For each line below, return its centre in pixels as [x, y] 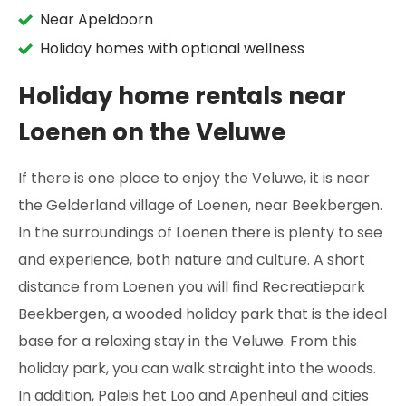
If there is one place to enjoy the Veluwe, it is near [194, 178]
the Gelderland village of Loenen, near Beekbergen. [200, 205]
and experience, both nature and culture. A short [192, 260]
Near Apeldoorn [97, 19]
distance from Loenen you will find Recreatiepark [192, 287]
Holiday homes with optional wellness [172, 48]
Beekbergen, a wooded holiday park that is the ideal [203, 314]
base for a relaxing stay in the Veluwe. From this [188, 341]
